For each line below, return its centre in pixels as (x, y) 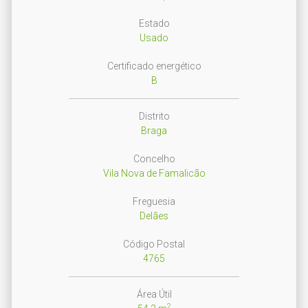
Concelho (154, 159)
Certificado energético (154, 66)
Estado (154, 24)
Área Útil (154, 295)
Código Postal (154, 244)
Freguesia (154, 202)
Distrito (154, 117)
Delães (154, 216)
